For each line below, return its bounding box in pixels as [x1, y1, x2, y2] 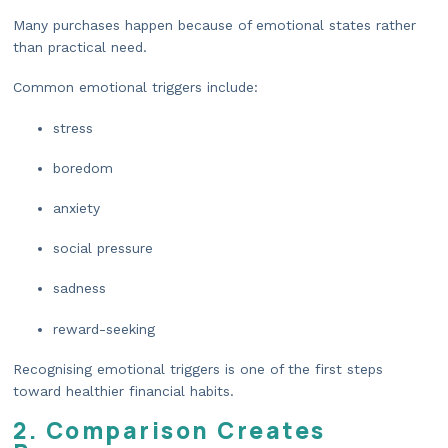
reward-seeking [53, 320, 155, 337]
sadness [53, 280, 106, 297]
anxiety [53, 200, 100, 216]
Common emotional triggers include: [13, 79, 258, 96]
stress [53, 119, 93, 136]
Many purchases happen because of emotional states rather [13, 17, 416, 34]
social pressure [53, 240, 153, 257]
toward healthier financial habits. [13, 382, 234, 399]
